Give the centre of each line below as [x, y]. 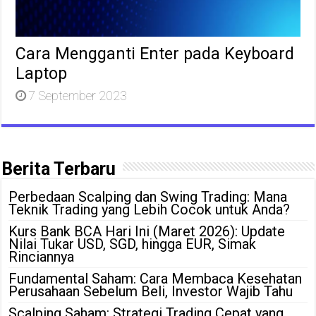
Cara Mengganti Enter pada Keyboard [155, 53]
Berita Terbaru [59, 169]
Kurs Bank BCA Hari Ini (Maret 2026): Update [147, 231]
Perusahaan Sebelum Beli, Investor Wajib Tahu [151, 291]
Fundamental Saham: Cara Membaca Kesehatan [156, 278]
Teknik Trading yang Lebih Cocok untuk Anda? [150, 209]
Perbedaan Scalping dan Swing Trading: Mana [148, 196]
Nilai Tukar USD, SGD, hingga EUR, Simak [133, 244]
